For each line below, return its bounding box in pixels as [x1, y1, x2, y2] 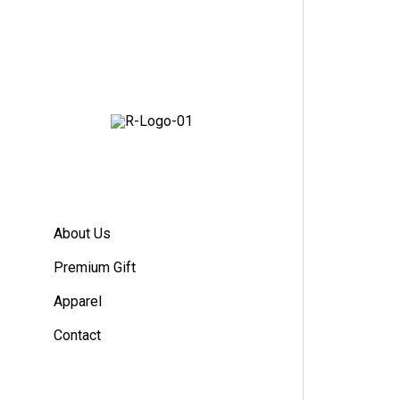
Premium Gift [54, 258, 136, 276]
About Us [54, 224, 111, 242]
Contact [54, 326, 101, 344]
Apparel [54, 292, 102, 310]
